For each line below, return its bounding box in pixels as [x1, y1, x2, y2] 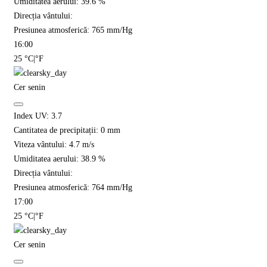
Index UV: [14, 111, 51, 121]
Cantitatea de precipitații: [14, 126, 101, 135]
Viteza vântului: [14, 140, 69, 150]
